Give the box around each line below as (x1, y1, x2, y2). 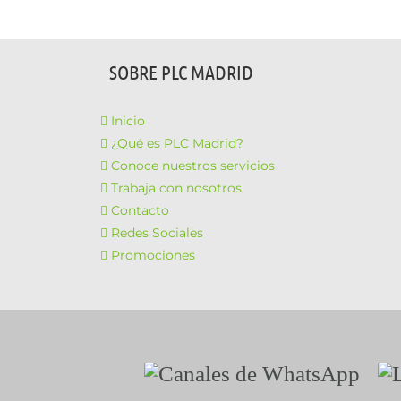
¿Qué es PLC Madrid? (111, 135, 243, 151)
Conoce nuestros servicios (111, 158, 275, 174)
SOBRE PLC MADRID (109, 60, 253, 83)
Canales (142, 361, 215, 385)
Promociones (111, 247, 195, 263)
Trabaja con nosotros (111, 180, 242, 196)
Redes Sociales (111, 225, 203, 241)
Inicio (111, 113, 145, 129)
